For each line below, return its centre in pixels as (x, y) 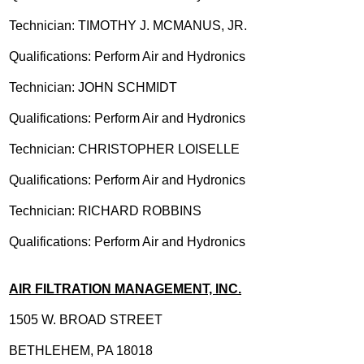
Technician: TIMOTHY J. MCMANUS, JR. (128, 25)
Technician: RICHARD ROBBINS (105, 210)
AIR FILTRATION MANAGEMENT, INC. (125, 288)
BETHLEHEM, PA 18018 (81, 350)
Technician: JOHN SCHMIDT (93, 87)
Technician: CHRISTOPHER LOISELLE (124, 149)
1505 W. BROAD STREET (86, 319)
